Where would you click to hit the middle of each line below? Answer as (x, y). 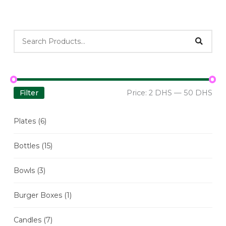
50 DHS (198, 93)
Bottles (27, 146)
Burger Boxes (39, 195)
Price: (138, 93)
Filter (29, 93)
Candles (29, 220)
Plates (26, 121)
